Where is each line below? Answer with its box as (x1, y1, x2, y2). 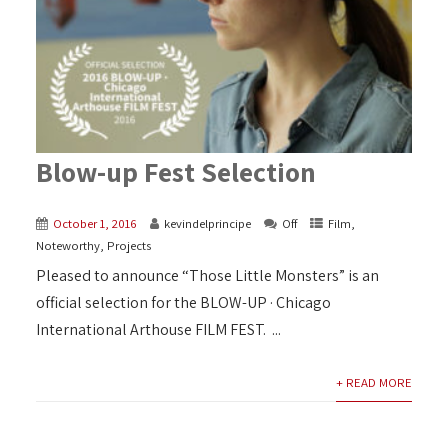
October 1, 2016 (52, 215, 137, 233)
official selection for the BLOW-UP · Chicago (35, 292, 331, 314)
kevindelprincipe (163, 215, 251, 233)
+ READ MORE (336, 374, 413, 392)
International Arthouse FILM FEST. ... (35, 319, 281, 341)
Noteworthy (35, 237, 100, 255)
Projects (106, 237, 151, 255)
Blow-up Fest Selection (35, 153, 316, 191)
